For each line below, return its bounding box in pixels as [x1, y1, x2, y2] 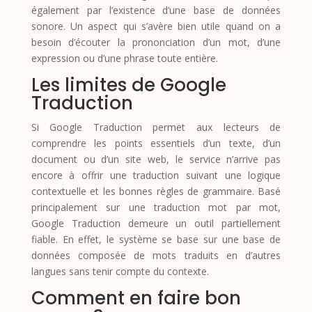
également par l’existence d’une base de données [31, 3, 281, 17]
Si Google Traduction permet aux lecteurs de [31, 120, 281, 134]
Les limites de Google [31, 72, 226, 97]
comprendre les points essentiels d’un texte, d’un [31, 136, 281, 150]
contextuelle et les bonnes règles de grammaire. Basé [31, 184, 281, 198]
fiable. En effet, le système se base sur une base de [31, 232, 281, 246]
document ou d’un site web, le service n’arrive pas [31, 152, 281, 166]
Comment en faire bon [31, 285, 241, 311]
